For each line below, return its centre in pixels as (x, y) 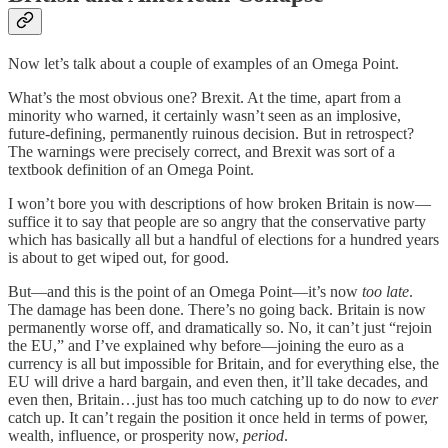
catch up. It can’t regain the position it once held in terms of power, (218, 418)
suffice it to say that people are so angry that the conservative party (217, 222)
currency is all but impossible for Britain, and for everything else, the (223, 364)
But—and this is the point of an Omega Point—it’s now (185, 292)
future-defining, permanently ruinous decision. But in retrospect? (211, 134)
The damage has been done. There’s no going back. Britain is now (217, 310)
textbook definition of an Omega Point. (131, 170)
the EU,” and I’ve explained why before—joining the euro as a (206, 346)
